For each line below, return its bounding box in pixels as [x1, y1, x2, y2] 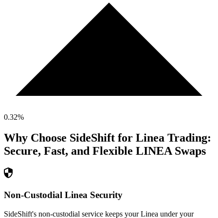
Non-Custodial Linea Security [4, 189, 123, 200]
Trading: [164, 131, 211, 145]
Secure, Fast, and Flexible [4, 145, 133, 158]
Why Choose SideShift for [4, 131, 136, 145]
